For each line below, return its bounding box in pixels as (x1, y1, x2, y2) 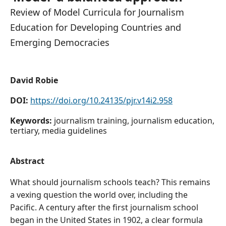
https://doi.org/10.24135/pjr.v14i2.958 (30, 95, 173, 106)
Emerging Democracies (10, 36, 109, 48)
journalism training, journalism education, (54, 115, 214, 126)
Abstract (10, 155, 44, 166)
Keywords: (10, 115, 54, 126)
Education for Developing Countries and (10, 21, 181, 33)
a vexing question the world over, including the (10, 189, 188, 200)
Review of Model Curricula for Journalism (10, 6, 184, 18)
